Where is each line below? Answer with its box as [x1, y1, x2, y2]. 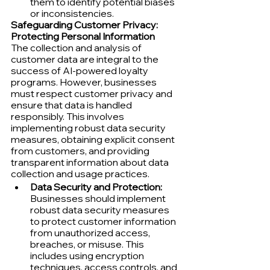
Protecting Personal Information [11, 30, 155, 42]
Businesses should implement [30, 192, 168, 204]
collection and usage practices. [11, 167, 149, 180]
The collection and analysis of [11, 41, 143, 54]
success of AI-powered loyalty [11, 64, 150, 77]
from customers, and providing [11, 144, 151, 157]
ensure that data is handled [11, 98, 134, 111]
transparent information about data [11, 155, 171, 168]
